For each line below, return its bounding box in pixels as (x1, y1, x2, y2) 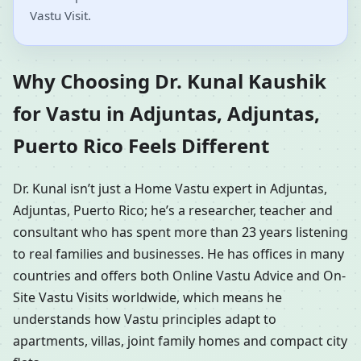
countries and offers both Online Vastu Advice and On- (13, 267, 346, 285)
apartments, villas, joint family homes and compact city (13, 332, 347, 351)
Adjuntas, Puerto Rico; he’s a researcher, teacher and (13, 201, 333, 220)
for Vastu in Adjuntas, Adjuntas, (13, 100, 320, 127)
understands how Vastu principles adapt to (13, 310, 276, 329)
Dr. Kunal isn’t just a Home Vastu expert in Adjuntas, (13, 180, 327, 198)
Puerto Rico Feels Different (13, 132, 269, 160)
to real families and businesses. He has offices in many (13, 245, 344, 263)
